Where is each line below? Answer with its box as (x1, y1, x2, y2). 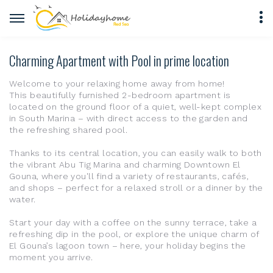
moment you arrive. (9, 252, 93, 262)
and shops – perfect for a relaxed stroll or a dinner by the (9, 183, 263, 193)
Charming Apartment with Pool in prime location (9, 51, 229, 70)
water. (9, 194, 36, 204)
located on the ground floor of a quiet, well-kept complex (9, 102, 261, 112)
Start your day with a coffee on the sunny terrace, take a (9, 218, 257, 227)
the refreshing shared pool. (9, 125, 128, 135)
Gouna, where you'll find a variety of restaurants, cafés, (9, 171, 249, 181)
